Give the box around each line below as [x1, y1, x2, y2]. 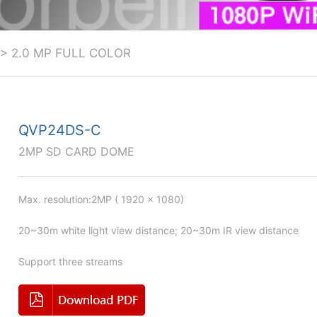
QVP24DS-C [18, 121, 101, 139]
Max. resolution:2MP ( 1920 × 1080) [18, 192, 184, 205]
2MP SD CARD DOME [18, 144, 134, 158]
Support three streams [18, 255, 122, 267]
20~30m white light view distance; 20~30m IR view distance [18, 224, 299, 236]
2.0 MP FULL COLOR [11, 45, 131, 60]
